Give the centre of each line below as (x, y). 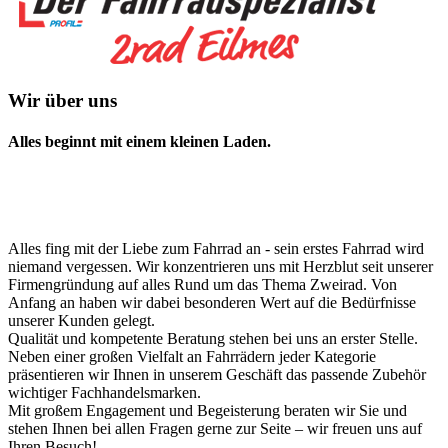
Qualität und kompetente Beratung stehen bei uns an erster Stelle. (213, 339)
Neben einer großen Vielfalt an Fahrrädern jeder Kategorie (192, 357)
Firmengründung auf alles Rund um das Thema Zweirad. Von (202, 285)
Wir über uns (62, 100)
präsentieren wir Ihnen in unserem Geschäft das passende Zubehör (217, 375)
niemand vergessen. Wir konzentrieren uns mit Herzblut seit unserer (220, 267)
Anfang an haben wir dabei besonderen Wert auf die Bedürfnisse (212, 303)
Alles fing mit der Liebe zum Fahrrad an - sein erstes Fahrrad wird (216, 249)
